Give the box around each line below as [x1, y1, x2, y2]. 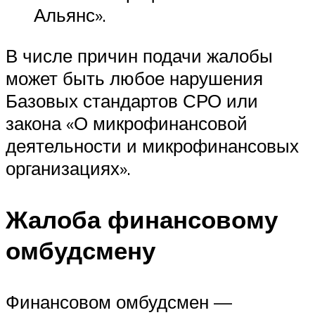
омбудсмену [6, 235, 155, 266]
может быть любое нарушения [6, 66, 263, 89]
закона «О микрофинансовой [6, 111, 247, 134]
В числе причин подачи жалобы [6, 44, 273, 67]
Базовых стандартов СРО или [6, 89, 258, 112]
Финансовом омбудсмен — [6, 290, 232, 314]
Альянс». [34, 4, 106, 27]
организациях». [6, 156, 131, 179]
